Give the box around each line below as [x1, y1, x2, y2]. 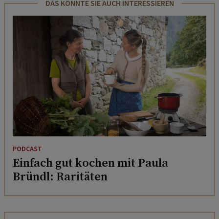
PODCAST [13, 144, 42, 154]
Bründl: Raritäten [13, 168, 108, 184]
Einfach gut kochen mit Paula [13, 154, 168, 171]
